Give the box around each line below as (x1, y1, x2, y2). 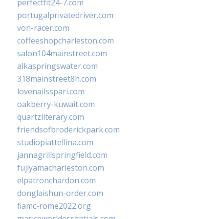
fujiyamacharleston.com (17, 162, 104, 174)
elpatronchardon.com (17, 175, 96, 186)
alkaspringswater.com (17, 61, 98, 72)
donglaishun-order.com (17, 188, 103, 199)
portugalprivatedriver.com (17, 10, 113, 21)
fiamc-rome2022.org (17, 200, 91, 212)
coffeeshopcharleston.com (17, 35, 114, 46)
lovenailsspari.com (17, 86, 85, 97)
